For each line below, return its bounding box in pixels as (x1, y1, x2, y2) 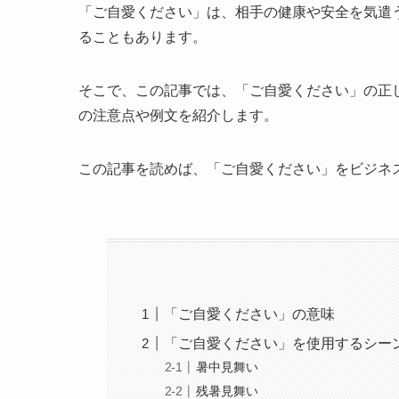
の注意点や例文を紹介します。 (78, 107, 278, 123)
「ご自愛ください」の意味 (164, 305, 336, 322)
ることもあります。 (78, 28, 207, 45)
